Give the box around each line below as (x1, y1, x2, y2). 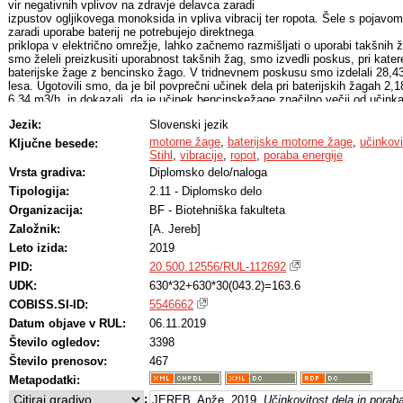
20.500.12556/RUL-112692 (149, 260, 286, 273)
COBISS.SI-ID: (9, 298, 88, 311)
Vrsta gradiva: (9, 166, 85, 179)
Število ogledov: (9, 336, 100, 349)
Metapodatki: (9, 373, 80, 387)
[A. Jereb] (149, 222, 201, 236)
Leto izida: (9, 241, 67, 255)
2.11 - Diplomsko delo (149, 184, 262, 198)
